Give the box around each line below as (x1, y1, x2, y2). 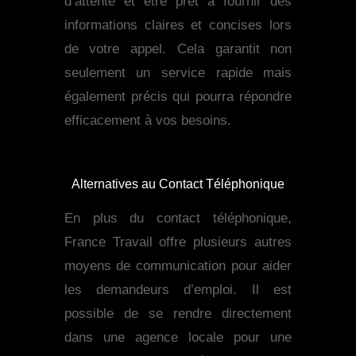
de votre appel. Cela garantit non (64, 41, 292, 57)
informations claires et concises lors (64, 17, 292, 33)
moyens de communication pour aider (64, 258, 292, 274)
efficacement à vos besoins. (64, 113, 231, 129)
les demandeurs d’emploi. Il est (64, 282, 292, 298)
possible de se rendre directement (64, 306, 292, 322)
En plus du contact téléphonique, (64, 211, 292, 226)
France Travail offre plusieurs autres (64, 234, 292, 250)
